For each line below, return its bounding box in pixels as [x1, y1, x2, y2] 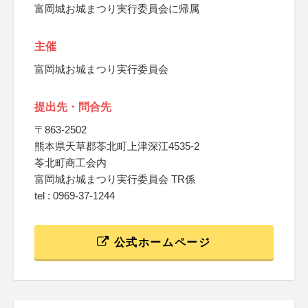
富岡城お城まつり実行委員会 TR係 [34, 173, 195, 185]
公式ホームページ [110, 236, 211, 248]
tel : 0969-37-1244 [34, 190, 115, 201]
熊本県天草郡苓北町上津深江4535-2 [34, 140, 199, 152]
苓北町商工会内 [34, 157, 107, 168]
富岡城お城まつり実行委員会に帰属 [34, 3, 199, 14]
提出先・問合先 [34, 101, 111, 113]
